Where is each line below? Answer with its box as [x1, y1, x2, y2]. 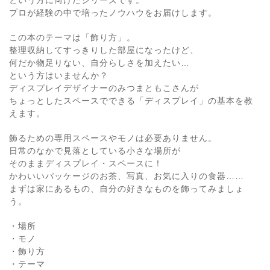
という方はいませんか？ [9, 71, 108, 81]
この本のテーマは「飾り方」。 [9, 33, 136, 43]
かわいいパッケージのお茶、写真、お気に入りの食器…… [9, 171, 244, 181]
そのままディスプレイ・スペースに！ [9, 159, 163, 169]
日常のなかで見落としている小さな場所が [9, 146, 181, 156]
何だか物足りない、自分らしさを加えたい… [9, 58, 190, 68]
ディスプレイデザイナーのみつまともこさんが [9, 83, 199, 93]
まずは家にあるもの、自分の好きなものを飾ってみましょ [9, 184, 244, 194]
